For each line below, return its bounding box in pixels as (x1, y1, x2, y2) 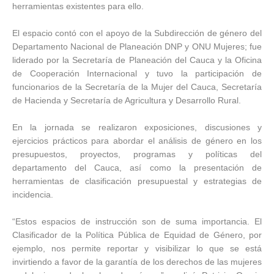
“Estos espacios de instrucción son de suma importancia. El (12, 217, 262, 226)
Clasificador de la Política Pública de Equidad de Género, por (12, 230, 262, 240)
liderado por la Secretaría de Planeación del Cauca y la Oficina (12, 55, 262, 65)
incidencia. (12, 190, 53, 199)
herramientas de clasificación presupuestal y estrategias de (12, 176, 262, 186)
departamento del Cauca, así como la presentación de (12, 163, 262, 172)
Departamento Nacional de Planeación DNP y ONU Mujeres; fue (12, 42, 262, 51)
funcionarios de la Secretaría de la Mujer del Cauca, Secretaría (12, 82, 262, 92)
